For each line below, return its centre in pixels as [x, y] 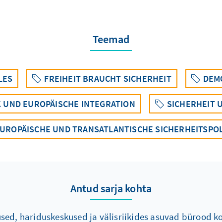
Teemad [111, 39]
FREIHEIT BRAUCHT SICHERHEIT [108, 79]
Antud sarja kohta [111, 189]
